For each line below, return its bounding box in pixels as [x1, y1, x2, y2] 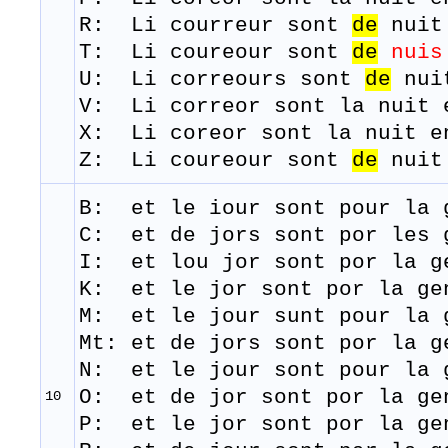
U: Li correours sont [79, 68, 365, 92]
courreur [170, 14, 274, 38]
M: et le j [79, 305, 222, 329]
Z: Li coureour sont [79, 149, 352, 173]
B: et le [79, 197, 209, 221]
